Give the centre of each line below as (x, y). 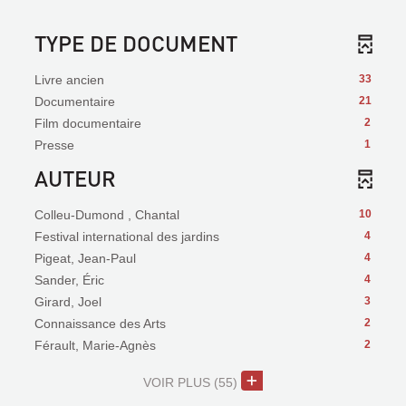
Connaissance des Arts (100, 324)
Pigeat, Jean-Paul (85, 258)
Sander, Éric (69, 280)
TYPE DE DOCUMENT (136, 43)
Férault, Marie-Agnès (95, 345)
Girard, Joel (68, 302)
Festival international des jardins (127, 237)
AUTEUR (75, 178)
